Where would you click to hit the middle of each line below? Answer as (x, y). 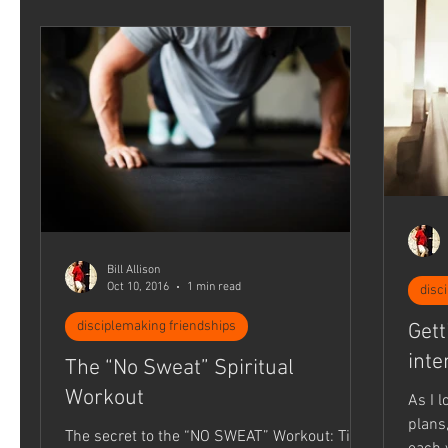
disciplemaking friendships (156, 327)
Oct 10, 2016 (138, 286)
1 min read (214, 286)
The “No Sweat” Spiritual (179, 369)
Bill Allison (133, 270)
